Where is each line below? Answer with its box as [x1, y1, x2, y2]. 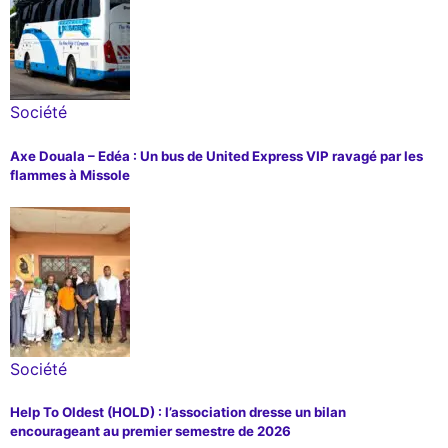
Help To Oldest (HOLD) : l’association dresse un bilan [10, 403, 346, 420]
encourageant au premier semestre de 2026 [10, 422, 291, 439]
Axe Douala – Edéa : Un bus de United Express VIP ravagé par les [10, 147, 423, 164]
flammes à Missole [10, 166, 130, 183]
